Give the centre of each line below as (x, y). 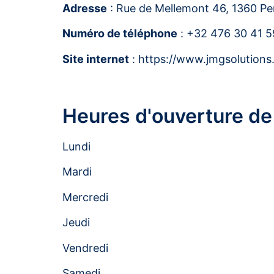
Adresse (85, 8)
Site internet (96, 59)
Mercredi (85, 197)
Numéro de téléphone (120, 34)
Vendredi (85, 248)
